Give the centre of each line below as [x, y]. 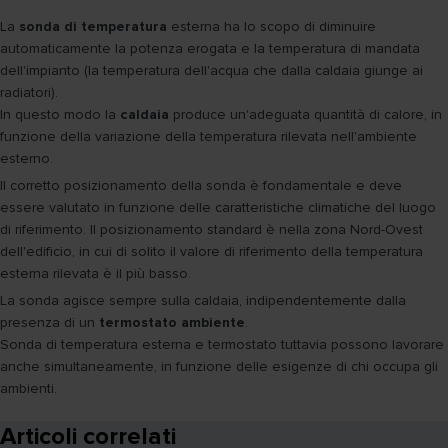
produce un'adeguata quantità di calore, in [305, 114]
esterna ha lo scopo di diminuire [271, 26]
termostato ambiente [172, 322]
